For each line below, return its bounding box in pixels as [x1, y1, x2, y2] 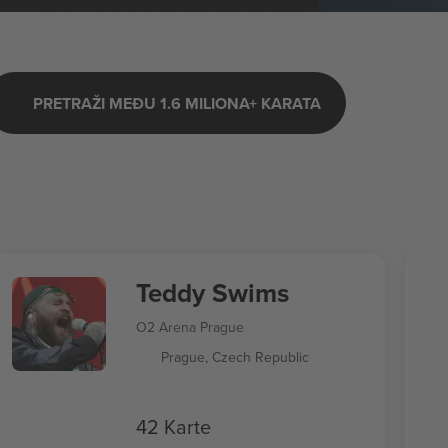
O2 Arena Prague [135, 317, 244, 337]
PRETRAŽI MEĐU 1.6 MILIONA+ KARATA [33, 91, 321, 115]
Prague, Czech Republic [160, 347, 309, 367]
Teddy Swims [135, 274, 289, 312]
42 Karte [135, 411, 211, 441]
